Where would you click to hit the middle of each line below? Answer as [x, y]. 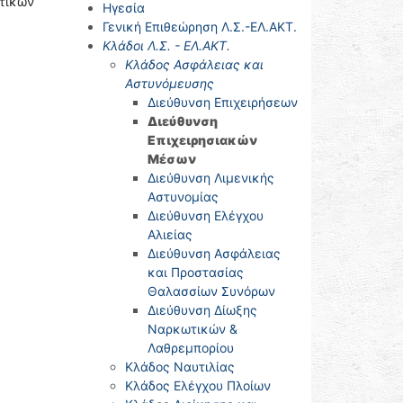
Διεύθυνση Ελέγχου [205, 215]
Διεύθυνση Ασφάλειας [214, 253]
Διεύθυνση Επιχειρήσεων [222, 102]
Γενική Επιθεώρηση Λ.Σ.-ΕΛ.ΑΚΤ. [199, 27]
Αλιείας [170, 234]
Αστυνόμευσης [169, 83]
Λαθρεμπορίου [190, 348]
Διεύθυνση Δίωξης [202, 310]
